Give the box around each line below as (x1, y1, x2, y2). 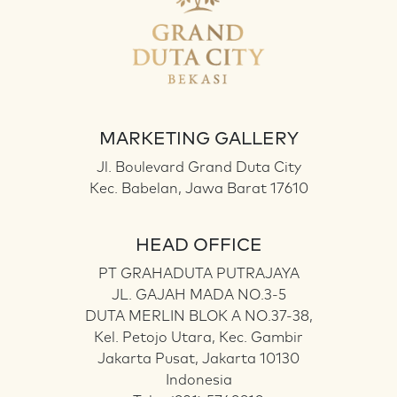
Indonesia (165, 373, 232, 388)
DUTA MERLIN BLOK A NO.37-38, (84, 309, 313, 324)
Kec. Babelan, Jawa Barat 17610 (89, 182, 308, 197)
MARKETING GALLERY (98, 130, 299, 149)
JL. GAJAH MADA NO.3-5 (111, 288, 286, 303)
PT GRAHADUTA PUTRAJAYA (97, 267, 300, 282)
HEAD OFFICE (135, 237, 262, 255)
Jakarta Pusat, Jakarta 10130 (97, 352, 300, 367)
